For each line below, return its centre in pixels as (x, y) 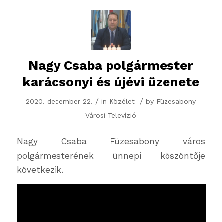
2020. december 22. (59, 101)
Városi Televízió (111, 116)
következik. (40, 170)
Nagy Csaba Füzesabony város (111, 141)
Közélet (122, 101)
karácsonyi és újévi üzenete (111, 82)
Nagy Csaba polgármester (111, 66)
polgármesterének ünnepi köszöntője (111, 155)
